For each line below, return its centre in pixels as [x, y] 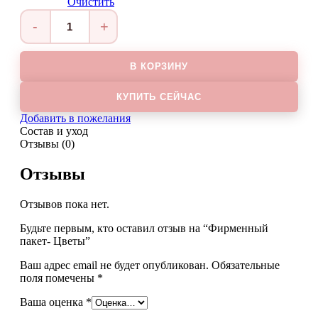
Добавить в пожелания [75, 118]
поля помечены [59, 278]
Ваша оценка [53, 302]
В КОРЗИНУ [159, 66]
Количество [49, 32]
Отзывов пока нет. [65, 204]
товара [36, 44]
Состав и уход [54, 131]
